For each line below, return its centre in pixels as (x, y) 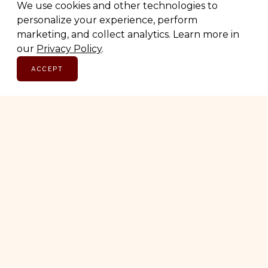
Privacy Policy (69, 49)
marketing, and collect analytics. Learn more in (128, 34)
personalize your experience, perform (107, 20)
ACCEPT (47, 69)
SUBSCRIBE (134, 44)
